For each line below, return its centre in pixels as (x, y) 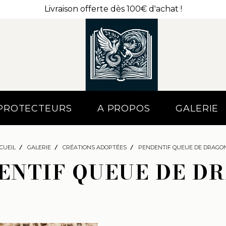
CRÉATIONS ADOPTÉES (94, 148)
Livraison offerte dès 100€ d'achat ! (113, 9)
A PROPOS (124, 109)
